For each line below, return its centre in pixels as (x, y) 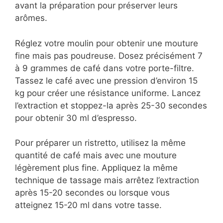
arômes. (31, 18)
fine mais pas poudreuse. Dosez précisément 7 (109, 56)
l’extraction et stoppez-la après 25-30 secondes (111, 105)
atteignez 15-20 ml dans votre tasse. (88, 205)
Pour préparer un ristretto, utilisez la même (100, 143)
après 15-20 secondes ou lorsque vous (92, 193)
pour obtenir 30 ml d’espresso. (76, 118)
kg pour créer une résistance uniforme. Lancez (108, 93)
